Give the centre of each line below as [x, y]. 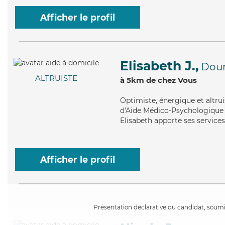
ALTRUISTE [56, 78]
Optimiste [138, 100]
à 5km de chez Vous [158, 80]
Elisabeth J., [159, 66]
